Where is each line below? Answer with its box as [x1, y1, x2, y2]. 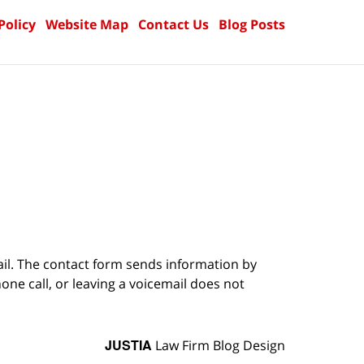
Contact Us [138, 15, 209, 33]
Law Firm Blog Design [152, 336, 285, 355]
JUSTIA [105, 336, 152, 355]
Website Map [45, 15, 128, 33]
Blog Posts [219, 15, 285, 33]
